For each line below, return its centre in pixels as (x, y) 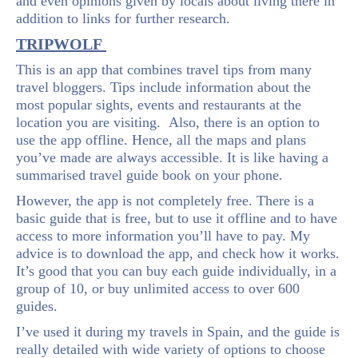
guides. (37, 306)
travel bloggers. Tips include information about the (163, 87)
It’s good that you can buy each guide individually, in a (176, 270)
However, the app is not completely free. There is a (165, 200)
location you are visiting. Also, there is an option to (168, 122)
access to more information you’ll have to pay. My (163, 235)
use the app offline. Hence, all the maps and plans (161, 139)
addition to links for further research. (123, 18)
